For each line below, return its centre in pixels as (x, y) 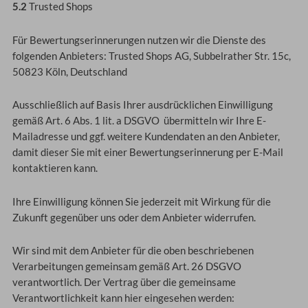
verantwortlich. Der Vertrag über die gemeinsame (124, 283)
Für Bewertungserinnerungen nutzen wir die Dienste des (139, 40)
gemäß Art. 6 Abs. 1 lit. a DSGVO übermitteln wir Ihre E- (139, 121)
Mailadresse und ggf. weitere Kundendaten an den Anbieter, (146, 137)
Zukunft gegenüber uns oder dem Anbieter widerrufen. (134, 217)
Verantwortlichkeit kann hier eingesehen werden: (123, 298)
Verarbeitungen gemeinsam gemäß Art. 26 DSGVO (126, 267)
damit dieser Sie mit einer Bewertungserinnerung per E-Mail (147, 153)
